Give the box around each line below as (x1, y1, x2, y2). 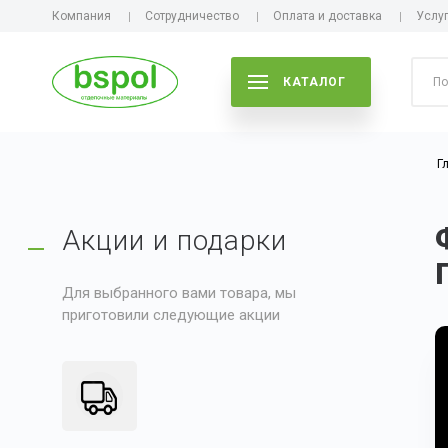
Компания (52, 9, 111, 23)
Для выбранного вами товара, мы (62, 284, 296, 302)
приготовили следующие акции (62, 306, 280, 324)
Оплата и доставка (273, 9, 382, 23)
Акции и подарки (62, 224, 288, 257)
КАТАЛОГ (283, 75, 346, 89)
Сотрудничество (145, 9, 239, 23)
